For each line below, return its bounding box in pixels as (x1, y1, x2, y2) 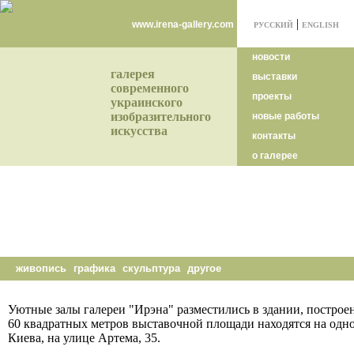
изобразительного (111, 110, 211, 123)
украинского (111, 96, 183, 109)
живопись (16, 262, 66, 274)
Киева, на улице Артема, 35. (8, 331, 160, 345)
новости (250, 51, 290, 62)
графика (73, 262, 115, 274)
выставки (250, 71, 297, 82)
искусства (111, 124, 168, 137)
